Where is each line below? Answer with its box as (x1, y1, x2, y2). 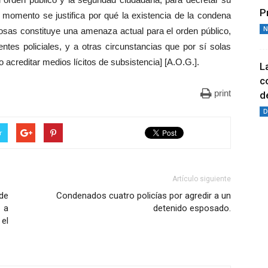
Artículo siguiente (172, 175, 231, 183)
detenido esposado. (153, 203, 231, 214)
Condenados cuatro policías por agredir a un (56, 190, 231, 201)
